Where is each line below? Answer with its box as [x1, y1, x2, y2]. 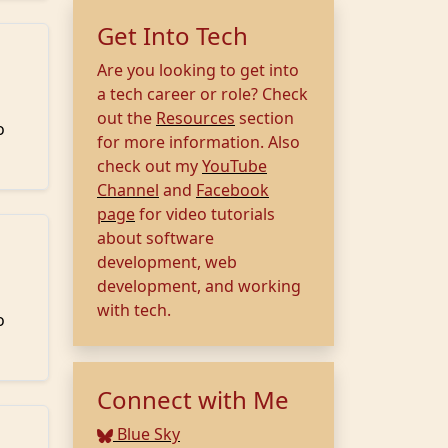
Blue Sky [113, 423, 180, 445]
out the [97, 107, 156, 129]
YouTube [202, 155, 267, 177]
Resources [156, 107, 235, 129]
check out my [97, 155, 202, 177]
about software [97, 227, 214, 249]
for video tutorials [135, 203, 275, 225]
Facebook [196, 179, 269, 201]
